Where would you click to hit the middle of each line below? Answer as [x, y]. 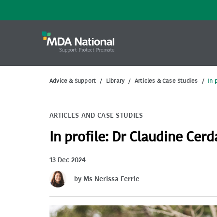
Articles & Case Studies [166, 81]
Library [115, 81]
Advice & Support [73, 81]
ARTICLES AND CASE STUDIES [96, 116]
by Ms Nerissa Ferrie [107, 179]
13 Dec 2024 [68, 160]
